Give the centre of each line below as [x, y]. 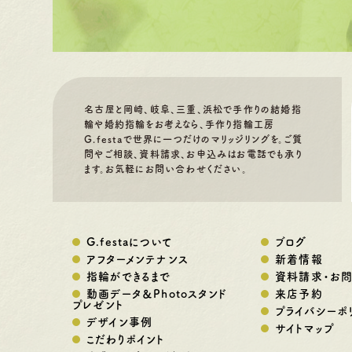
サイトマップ [305, 329]
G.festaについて [130, 242]
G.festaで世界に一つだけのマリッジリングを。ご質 [194, 139]
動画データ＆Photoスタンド [157, 294]
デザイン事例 [120, 323]
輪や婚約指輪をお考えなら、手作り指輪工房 [180, 125]
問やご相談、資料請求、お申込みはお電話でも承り [193, 154]
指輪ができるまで [129, 277]
